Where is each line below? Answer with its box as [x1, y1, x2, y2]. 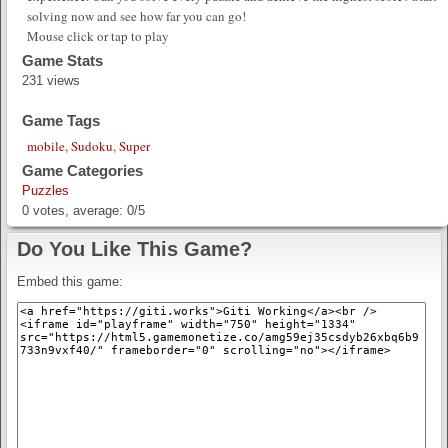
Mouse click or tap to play [27, 26, 169, 45]
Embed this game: [17, 273, 123, 289]
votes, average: [29, 202, 127, 218]
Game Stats [22, 51, 103, 69]
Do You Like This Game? [17, 237, 252, 260]
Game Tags [22, 111, 100, 129]
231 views [22, 72, 80, 88]
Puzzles [22, 182, 69, 198]
